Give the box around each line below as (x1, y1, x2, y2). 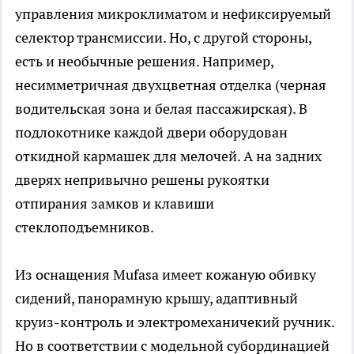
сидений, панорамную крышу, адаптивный (15, 288, 298, 307)
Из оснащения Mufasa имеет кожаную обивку (15, 265, 316, 284)
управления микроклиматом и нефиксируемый (15, 4, 331, 23)
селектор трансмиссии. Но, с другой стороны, (15, 28, 311, 47)
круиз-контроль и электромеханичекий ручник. (15, 312, 334, 331)
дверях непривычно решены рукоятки (15, 170, 269, 189)
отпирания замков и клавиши (15, 194, 214, 213)
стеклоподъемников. (15, 217, 154, 236)
